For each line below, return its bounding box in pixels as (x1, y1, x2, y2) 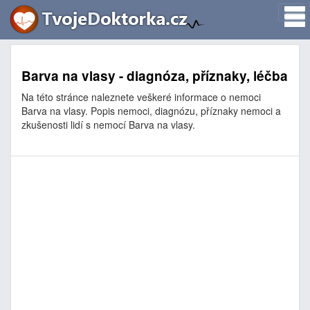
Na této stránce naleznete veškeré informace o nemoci (21, 90, 261, 104)
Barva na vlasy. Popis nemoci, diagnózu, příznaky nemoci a (21, 104, 281, 118)
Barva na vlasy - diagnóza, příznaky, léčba (21, 66, 288, 85)
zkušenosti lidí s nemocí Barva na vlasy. (21, 118, 195, 131)
